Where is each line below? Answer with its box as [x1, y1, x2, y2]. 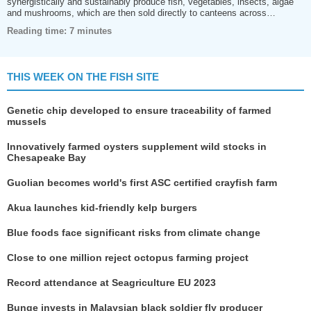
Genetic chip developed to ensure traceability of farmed [7, 105, 271, 116]
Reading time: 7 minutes [7, 26, 112, 36]
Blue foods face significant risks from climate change [7, 227, 260, 238]
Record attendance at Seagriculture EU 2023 [7, 277, 216, 288]
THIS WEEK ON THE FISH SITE [7, 71, 159, 83]
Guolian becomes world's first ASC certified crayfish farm [7, 177, 277, 188]
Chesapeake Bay [7, 152, 86, 163]
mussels [7, 116, 47, 127]
